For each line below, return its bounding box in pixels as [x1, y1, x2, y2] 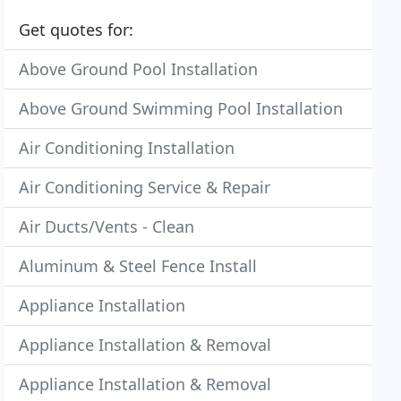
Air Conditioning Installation [19, 137, 235, 158]
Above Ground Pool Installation [19, 58, 259, 80]
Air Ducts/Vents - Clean [19, 216, 195, 237]
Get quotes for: [19, 19, 134, 40]
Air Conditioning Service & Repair [19, 176, 271, 198]
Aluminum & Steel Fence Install [19, 255, 258, 277]
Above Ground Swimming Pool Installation [19, 98, 344, 119]
